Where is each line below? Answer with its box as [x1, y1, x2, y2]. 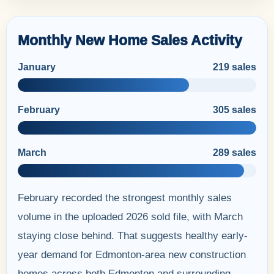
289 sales [213, 147, 256, 158]
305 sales [213, 104, 256, 115]
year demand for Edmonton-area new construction [18, 248, 246, 261]
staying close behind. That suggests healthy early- [18, 229, 248, 242]
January [18, 61, 56, 72]
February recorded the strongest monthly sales [18, 191, 232, 204]
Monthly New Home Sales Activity [18, 32, 242, 48]
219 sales [213, 61, 256, 72]
